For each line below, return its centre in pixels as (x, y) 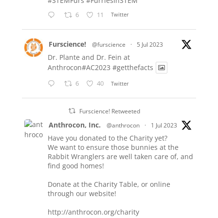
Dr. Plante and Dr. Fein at (89, 57)
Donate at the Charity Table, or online (109, 184)
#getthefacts (133, 68)
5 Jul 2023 (150, 45)
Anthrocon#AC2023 (80, 68)
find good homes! (76, 166)
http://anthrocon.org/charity (93, 212)
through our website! (82, 194)
